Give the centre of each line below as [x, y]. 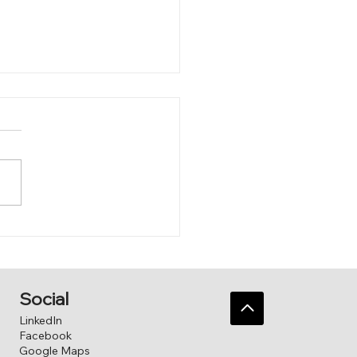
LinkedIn [40, 321]
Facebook [45, 336]
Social [43, 299]
